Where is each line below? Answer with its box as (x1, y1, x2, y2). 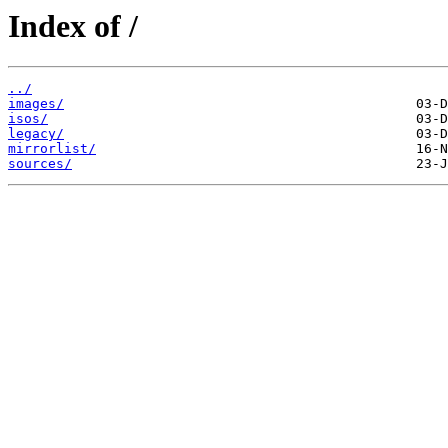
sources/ (8, 156, 72, 172)
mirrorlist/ (8, 141, 96, 157)
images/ (8, 96, 64, 112)
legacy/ (8, 126, 64, 142)
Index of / (8, 8, 138, 44)
